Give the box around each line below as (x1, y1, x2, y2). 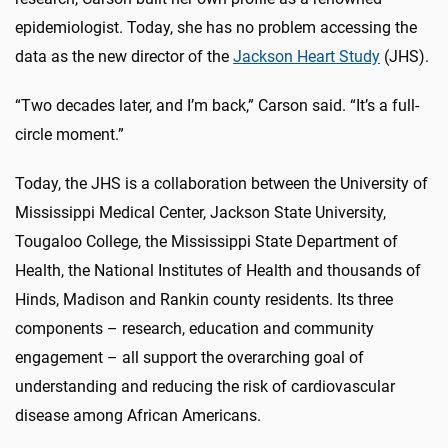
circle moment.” (15, 124, 124, 144)
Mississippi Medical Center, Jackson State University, (15, 202, 386, 222)
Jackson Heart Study (233, 46, 380, 66)
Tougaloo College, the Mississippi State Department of (15, 231, 398, 251)
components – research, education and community (15, 318, 374, 338)
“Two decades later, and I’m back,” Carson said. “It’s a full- (15, 95, 419, 115)
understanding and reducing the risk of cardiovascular (15, 376, 395, 396)
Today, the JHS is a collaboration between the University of (15, 173, 428, 193)
